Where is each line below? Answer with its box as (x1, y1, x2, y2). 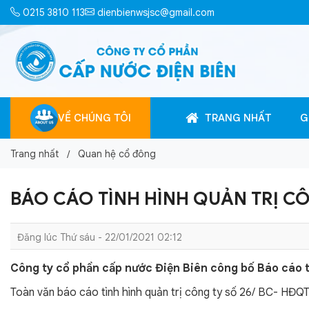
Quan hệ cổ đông (78, 148, 156, 160)
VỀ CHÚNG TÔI (57, 112, 131, 124)
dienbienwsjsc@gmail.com (94, 6, 215, 19)
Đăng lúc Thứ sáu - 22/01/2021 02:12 (17, 231, 182, 243)
